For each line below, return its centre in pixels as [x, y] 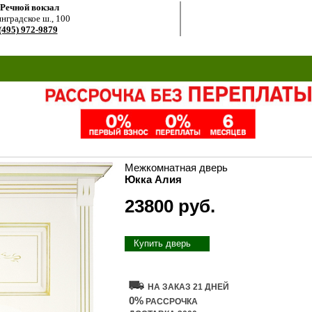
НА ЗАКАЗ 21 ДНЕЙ [188, 287]
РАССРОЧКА [171, 302]
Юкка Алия [153, 179]
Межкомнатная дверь [176, 167]
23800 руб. [170, 206]
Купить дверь [162, 243]
